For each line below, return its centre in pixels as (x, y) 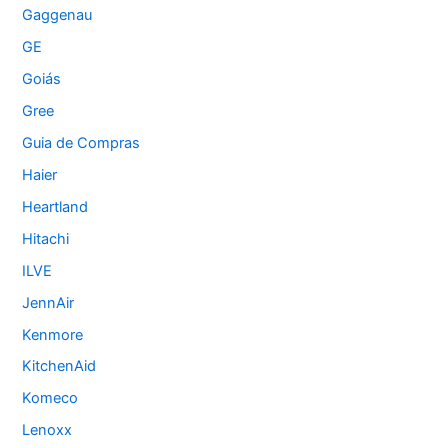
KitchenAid (59, 366)
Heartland (55, 206)
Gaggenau (57, 15)
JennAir (48, 302)
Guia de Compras (81, 142)
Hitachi (46, 238)
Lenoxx (47, 430)
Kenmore (53, 334)
